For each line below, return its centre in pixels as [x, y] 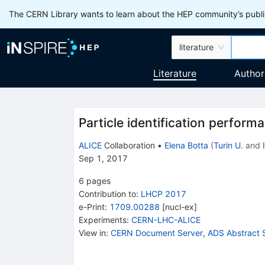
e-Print [91, 206]
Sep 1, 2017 [103, 158]
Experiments [102, 219]
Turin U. [228, 145]
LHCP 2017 [163, 193]
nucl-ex [179, 206]
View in [92, 232]
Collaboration [128, 145]
